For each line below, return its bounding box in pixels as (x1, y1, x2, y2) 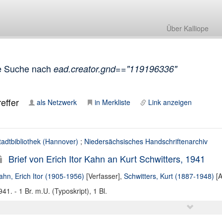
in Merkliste (94, 97, 130, 107)
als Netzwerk (36, 97, 77, 107)
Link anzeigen (148, 97, 192, 107)
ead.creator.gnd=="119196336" (53, 62, 177, 75)
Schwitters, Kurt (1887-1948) (123, 171, 214, 181)
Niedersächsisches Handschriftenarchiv (84, 136, 208, 146)
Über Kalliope (166, 23, 209, 33)
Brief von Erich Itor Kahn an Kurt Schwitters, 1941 (8, 152, 205, 165)
